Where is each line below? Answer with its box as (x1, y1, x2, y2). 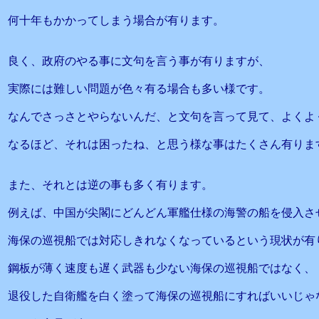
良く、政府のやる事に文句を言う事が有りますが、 (8, 55, 270, 67)
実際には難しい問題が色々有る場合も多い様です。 (8, 83, 270, 95)
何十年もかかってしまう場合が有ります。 (8, 14, 224, 26)
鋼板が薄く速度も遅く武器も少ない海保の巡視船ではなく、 (8, 262, 315, 274)
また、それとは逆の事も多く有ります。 (8, 179, 213, 191)
